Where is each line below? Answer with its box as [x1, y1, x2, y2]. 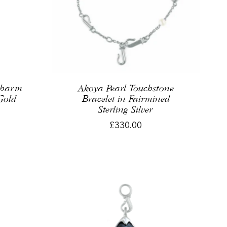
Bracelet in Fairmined [82, 94, 170, 105]
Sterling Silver [98, 104, 154, 116]
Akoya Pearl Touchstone [78, 83, 174, 94]
